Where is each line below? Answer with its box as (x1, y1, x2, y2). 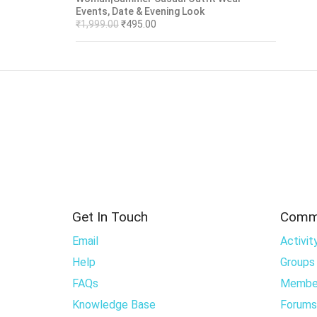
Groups (279, 255, 315, 269)
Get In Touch (72, 209, 148, 225)
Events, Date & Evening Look (76, 6, 204, 17)
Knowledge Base (72, 298, 156, 311)
